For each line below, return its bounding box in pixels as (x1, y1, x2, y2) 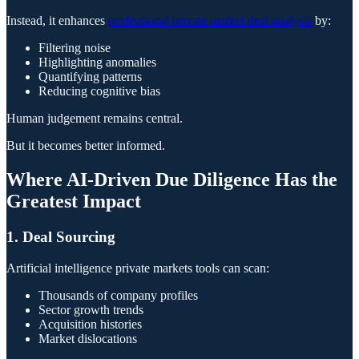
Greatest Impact (6, 191, 141, 212)
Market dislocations (38, 331, 137, 345)
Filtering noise (38, 41, 111, 55)
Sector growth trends (38, 302, 143, 317)
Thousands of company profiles (38, 288, 198, 302)
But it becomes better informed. (6, 139, 165, 153)
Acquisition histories (38, 317, 142, 331)
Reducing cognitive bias (38, 84, 160, 99)
